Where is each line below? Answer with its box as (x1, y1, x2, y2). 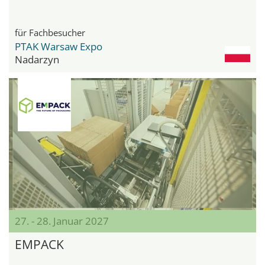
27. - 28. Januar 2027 (15, 214, 109, 228)
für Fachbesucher (15, 27, 85, 39)
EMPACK (15, 236, 64, 253)
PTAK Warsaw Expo (15, 40, 102, 54)
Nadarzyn (15, 53, 59, 67)
